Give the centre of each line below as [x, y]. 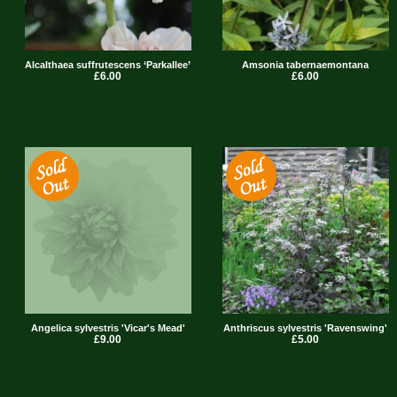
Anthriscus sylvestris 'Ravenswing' [305, 327]
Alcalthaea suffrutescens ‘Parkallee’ [108, 64]
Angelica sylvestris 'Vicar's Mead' [108, 327]
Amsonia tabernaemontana [305, 64]
